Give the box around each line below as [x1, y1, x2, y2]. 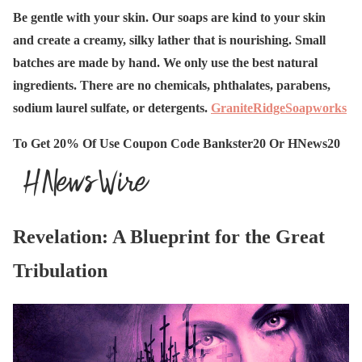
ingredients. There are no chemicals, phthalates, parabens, [13, 78, 330, 93]
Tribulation [13, 260, 107, 282]
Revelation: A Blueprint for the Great [13, 226, 325, 248]
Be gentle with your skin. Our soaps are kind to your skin [13, 11, 326, 25]
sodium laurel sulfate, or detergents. [13, 101, 211, 116]
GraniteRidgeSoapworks [211, 101, 347, 116]
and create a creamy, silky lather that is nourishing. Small [13, 33, 326, 48]
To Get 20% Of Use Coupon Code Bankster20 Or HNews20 [13, 137, 340, 151]
